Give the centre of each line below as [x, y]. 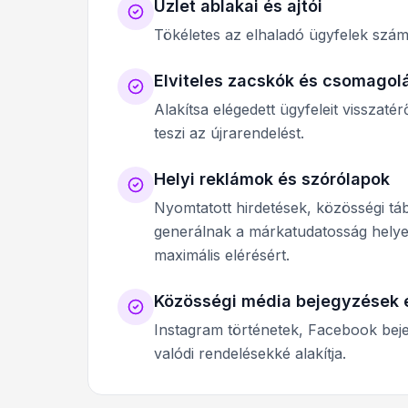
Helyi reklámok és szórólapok [272, 179]
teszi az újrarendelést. [229, 133]
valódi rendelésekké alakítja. [250, 354]
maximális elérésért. [222, 255]
